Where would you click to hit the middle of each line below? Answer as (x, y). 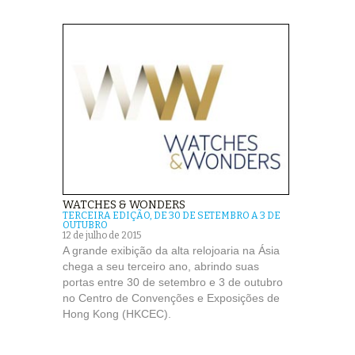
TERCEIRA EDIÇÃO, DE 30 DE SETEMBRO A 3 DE (172, 216)
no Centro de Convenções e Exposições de (171, 298)
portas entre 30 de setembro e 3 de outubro (173, 282)
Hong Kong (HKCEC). (117, 314)
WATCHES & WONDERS (124, 205)
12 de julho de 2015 (102, 236)
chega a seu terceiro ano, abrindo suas (161, 267)
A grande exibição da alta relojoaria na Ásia (171, 251)
